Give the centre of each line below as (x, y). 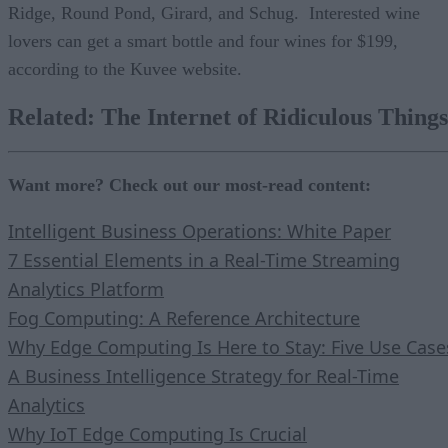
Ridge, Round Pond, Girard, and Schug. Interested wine (214, 12)
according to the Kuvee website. (125, 68)
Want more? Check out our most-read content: (189, 184)
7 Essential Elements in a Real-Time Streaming (204, 259)
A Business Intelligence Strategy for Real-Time (203, 375)
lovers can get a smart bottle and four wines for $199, (203, 40)
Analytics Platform (86, 288)
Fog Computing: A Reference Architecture (184, 317)
